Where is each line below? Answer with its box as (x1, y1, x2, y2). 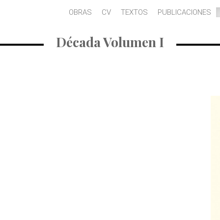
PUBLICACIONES (158, 8, 211, 17)
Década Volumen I (56, 33, 164, 51)
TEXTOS (121, 8, 148, 17)
